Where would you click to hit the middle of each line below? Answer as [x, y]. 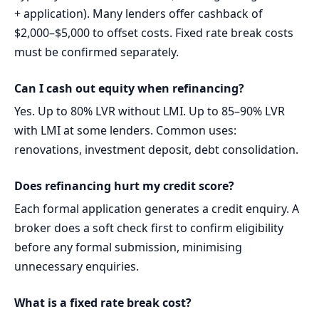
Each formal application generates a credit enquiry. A [157, 208]
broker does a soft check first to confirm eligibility [149, 228]
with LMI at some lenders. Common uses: [125, 130]
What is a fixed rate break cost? [103, 302]
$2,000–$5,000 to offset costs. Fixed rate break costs [154, 33]
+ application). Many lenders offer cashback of [138, 14]
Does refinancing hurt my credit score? [124, 186]
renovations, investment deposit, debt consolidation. [156, 150]
